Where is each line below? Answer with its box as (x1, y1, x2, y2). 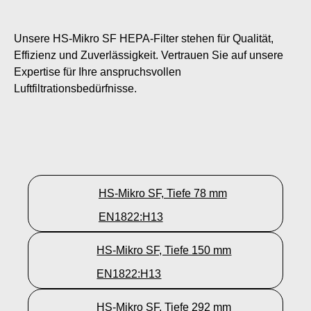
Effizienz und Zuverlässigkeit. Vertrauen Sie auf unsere (14, 49, 283, 61)
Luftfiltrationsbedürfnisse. (14, 82, 137, 94)
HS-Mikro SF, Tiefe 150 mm (96, 244, 232, 256)
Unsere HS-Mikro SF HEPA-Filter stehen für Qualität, (14, 32, 274, 44)
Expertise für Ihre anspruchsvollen (14, 65, 181, 78)
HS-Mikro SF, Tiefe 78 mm (98, 187, 227, 199)
